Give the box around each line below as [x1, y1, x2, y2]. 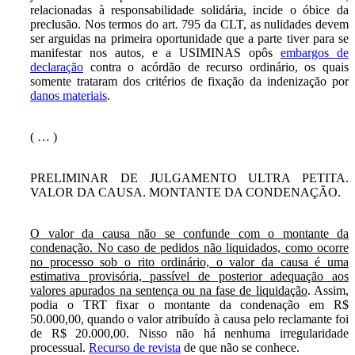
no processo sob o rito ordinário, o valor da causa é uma [30, 254, 349, 269]
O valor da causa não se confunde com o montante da [30, 226, 349, 240]
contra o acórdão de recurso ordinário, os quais [83, 59, 349, 74]
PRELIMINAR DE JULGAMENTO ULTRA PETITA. [30, 170, 349, 185]
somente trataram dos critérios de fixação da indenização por [30, 74, 349, 88]
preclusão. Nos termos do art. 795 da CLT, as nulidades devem [30, 17, 349, 31]
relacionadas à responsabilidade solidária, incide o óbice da [30, 2, 349, 17]
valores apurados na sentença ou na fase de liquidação [30, 283, 307, 297]
